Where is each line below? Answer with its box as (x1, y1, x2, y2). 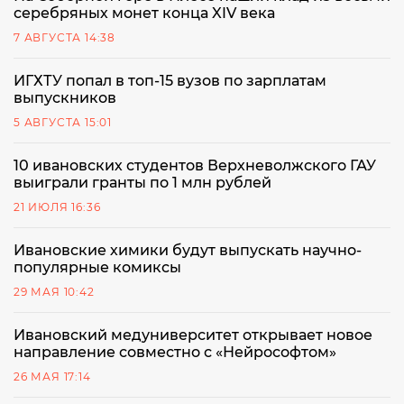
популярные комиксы (14, 258, 181, 276)
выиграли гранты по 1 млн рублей (14, 173, 271, 191)
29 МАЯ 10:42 (14, 284, 95, 298)
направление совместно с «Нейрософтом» (14, 343, 336, 361)
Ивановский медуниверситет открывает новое (14, 326, 372, 344)
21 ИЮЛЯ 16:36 (14, 199, 101, 214)
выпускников (14, 88, 116, 106)
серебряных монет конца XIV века (14, 4, 275, 22)
